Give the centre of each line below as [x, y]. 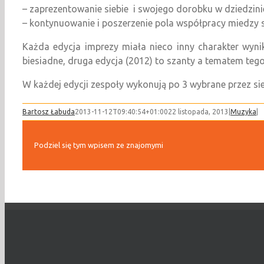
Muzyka [243, 111]
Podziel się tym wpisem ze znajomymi [99, 145]
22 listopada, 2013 [198, 111]
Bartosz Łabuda [49, 111]
